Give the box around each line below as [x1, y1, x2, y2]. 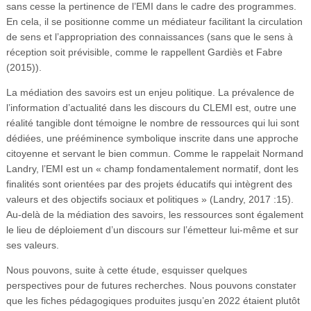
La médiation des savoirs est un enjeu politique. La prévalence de [6, 86, 294, 98]
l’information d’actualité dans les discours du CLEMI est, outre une [6, 101, 296, 113]
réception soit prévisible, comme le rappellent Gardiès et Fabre [6, 46, 283, 58]
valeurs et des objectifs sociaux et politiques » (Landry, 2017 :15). [6, 193, 294, 205]
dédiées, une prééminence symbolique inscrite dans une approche [6, 132, 299, 144]
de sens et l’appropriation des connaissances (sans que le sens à [6, 31, 293, 42]
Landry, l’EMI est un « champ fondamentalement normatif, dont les [6, 162, 299, 174]
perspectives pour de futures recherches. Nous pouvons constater [6, 279, 296, 291]
